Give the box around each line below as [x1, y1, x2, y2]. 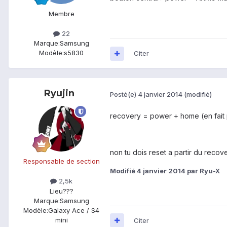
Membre [48, 10, 74, 18]
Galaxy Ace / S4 [48, 206, 99, 214]
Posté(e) [110, 90, 138, 98]
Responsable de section [23, 157, 100, 166]
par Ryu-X [185, 167, 220, 175]
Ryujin [44, 88, 74, 99]
